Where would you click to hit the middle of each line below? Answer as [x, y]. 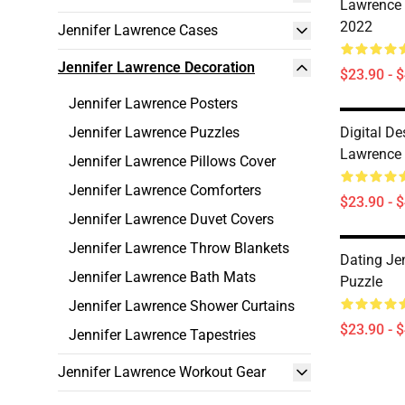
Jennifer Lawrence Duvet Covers [171, 219]
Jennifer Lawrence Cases [138, 30]
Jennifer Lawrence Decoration [156, 67]
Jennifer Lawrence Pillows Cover [172, 161]
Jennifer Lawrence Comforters [165, 190]
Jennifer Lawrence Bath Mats [162, 277]
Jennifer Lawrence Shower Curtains [182, 306]
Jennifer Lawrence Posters [153, 104]
